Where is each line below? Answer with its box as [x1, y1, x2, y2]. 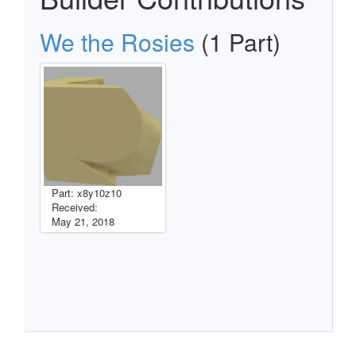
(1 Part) [195, 24, 281, 59]
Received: [52, 199, 98, 215]
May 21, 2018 [52, 213, 114, 229]
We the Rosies [40, 24, 195, 59]
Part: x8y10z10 [52, 184, 122, 200]
